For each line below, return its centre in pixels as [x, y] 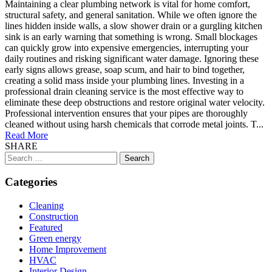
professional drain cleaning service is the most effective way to [124, 91]
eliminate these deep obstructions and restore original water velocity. [135, 102]
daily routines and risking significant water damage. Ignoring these [132, 58]
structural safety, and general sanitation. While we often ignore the [131, 15]
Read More [26, 135]
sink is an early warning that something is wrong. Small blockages [131, 36]
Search [17, 156]
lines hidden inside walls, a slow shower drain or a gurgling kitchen [134, 25]
